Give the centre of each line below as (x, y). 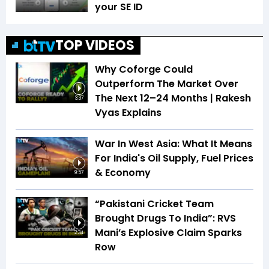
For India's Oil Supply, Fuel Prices (174, 159)
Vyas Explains (128, 113)
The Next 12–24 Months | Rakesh (173, 98)
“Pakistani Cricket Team (154, 204)
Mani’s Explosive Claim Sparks (168, 233)
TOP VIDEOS (95, 46)
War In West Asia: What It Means (174, 144)
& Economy (123, 173)
